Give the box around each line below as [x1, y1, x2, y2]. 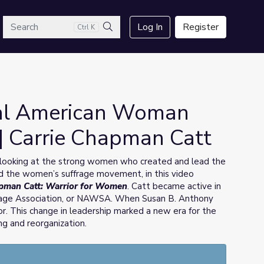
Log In [137, 21, 163, 34]
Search [107, 34, 135, 47]
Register [183, 21, 219, 34]
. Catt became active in [127, 180, 221, 192]
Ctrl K [77, 22, 95, 32]
